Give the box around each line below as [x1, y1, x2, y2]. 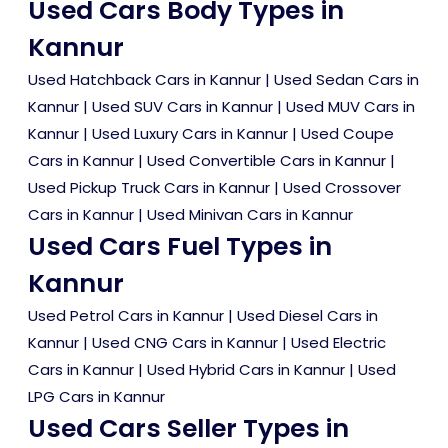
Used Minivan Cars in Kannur [147, 204, 353, 226]
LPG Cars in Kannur [28, 386, 165, 408]
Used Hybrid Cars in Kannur [147, 359, 345, 381]
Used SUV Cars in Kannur [92, 96, 273, 118]
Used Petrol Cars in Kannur [28, 305, 224, 327]
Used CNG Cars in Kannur [92, 332, 278, 354]
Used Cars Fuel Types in [28, 229, 332, 265]
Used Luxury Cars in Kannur [92, 123, 288, 145]
